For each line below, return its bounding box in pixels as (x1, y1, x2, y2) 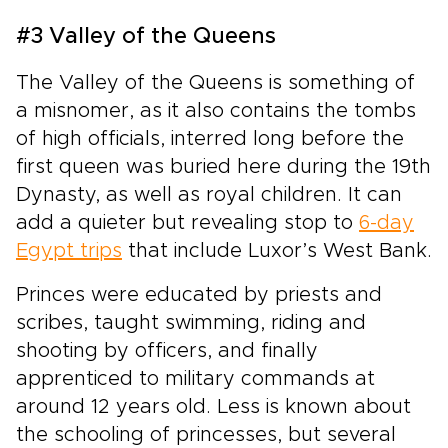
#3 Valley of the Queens (16, 25, 276, 48)
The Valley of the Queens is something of (16, 72, 415, 93)
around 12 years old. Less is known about (16, 396, 411, 417)
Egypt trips (16, 240, 122, 261)
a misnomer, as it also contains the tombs (16, 100, 416, 121)
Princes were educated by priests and (16, 284, 382, 305)
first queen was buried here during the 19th (16, 156, 431, 177)
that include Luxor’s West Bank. (122, 240, 432, 261)
